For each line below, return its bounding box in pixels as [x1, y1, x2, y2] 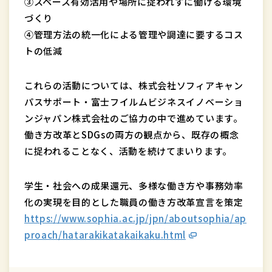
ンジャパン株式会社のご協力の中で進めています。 [24, 111, 243, 124]
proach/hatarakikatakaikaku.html [24, 228, 186, 241]
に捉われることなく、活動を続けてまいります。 [24, 144, 232, 157]
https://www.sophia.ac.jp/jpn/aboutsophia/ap [24, 211, 247, 225]
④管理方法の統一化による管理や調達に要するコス [24, 27, 243, 41]
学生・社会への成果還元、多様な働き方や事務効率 [24, 178, 243, 192]
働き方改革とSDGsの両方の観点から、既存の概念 [24, 127, 239, 141]
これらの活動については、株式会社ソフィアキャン [24, 78, 243, 92]
